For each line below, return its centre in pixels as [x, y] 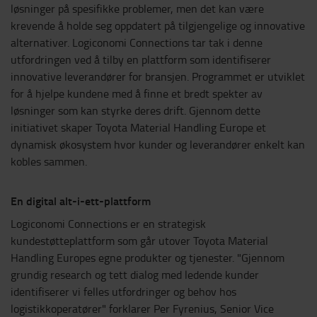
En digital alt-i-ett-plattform [81, 201]
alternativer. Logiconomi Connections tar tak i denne [137, 43]
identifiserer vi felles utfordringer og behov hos [123, 292]
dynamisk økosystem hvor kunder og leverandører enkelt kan [158, 145]
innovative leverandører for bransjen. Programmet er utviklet [158, 77]
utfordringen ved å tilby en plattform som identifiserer [141, 60]
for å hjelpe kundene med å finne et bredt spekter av [137, 94]
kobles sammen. [49, 162]
